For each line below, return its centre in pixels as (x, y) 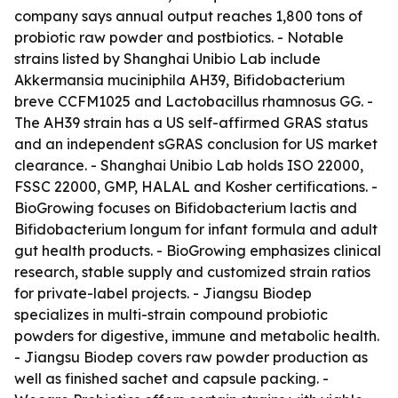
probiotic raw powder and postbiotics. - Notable (179, 37)
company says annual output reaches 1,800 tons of (188, 16)
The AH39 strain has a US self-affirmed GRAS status (191, 123)
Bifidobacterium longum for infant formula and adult (196, 229)
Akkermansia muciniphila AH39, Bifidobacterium (179, 80)
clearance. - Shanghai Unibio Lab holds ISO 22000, (189, 165)
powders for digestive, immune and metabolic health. (197, 336)
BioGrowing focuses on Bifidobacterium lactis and (186, 208)
